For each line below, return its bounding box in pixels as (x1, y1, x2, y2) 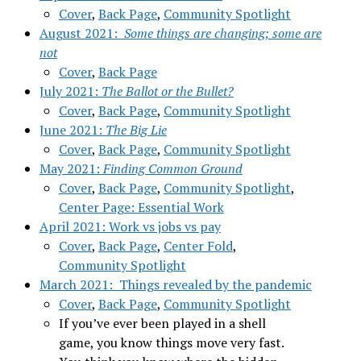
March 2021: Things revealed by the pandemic (39, 275, 312, 293)
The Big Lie (105, 120, 167, 139)
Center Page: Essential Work (58, 197, 224, 216)
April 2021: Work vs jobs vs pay (39, 217, 221, 235)
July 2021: (39, 81, 102, 100)
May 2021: (39, 159, 103, 177)
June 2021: (39, 120, 106, 139)
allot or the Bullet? (133, 81, 234, 100)
